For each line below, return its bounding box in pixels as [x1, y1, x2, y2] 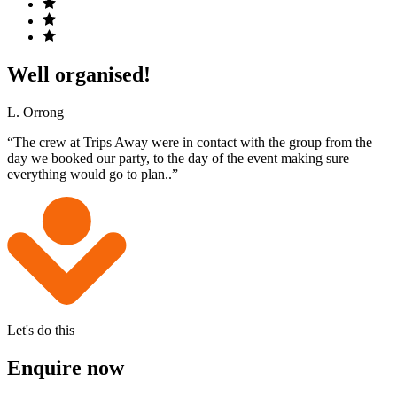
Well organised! [7, 62, 151, 86]
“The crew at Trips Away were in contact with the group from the [7, 134, 372, 150]
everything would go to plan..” [7, 166, 178, 182]
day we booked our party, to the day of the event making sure [7, 150, 349, 166]
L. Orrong [7, 104, 64, 120]
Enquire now [7, 355, 124, 379]
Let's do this [7, 322, 74, 338]
